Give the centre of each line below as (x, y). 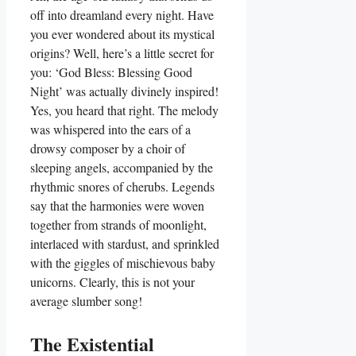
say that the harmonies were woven (117, 205)
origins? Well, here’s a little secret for (122, 52)
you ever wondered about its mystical (122, 33)
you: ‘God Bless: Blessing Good (111, 72)
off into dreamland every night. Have (122, 14)
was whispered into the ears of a (110, 129)
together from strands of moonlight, (118, 224)
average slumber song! (86, 300)
